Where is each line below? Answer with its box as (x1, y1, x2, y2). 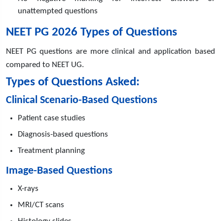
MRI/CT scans (18, 200, 64, 209)
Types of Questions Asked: (6, 75, 140, 88)
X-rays (18, 184, 38, 193)
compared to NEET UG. (6, 60, 84, 69)
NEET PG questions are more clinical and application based (6, 47, 215, 56)
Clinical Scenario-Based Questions (6, 94, 157, 106)
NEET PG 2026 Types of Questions (6, 26, 177, 38)
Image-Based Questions (6, 165, 112, 177)
